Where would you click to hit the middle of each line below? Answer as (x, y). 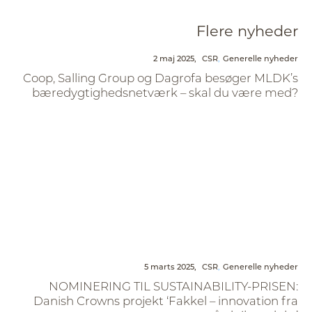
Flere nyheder (247, 31)
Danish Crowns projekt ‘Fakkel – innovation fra (166, 301)
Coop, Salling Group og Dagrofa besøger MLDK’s (161, 78)
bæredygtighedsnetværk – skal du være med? (165, 93)
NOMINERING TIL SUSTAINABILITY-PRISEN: (173, 286)
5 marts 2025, (170, 267)
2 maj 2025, (175, 58)
